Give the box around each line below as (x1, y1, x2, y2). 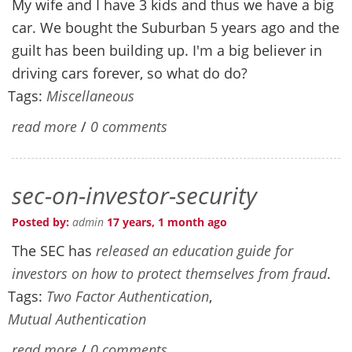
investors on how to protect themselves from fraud (12, 263, 327, 283)
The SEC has (12, 240, 96, 260)
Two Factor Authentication (46, 286, 209, 306)
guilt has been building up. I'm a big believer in (12, 40, 322, 60)
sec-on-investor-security (12, 178, 257, 211)
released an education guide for (96, 240, 293, 260)
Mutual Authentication (8, 309, 146, 328)
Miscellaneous (46, 86, 134, 105)
